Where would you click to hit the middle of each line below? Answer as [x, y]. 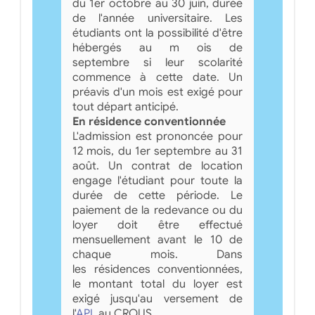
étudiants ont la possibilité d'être [157, 33]
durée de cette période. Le [157, 195]
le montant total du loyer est [157, 284]
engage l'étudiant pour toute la [157, 180]
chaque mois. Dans [157, 254]
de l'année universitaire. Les [157, 18]
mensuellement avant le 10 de [157, 239]
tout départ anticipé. [125, 107]
